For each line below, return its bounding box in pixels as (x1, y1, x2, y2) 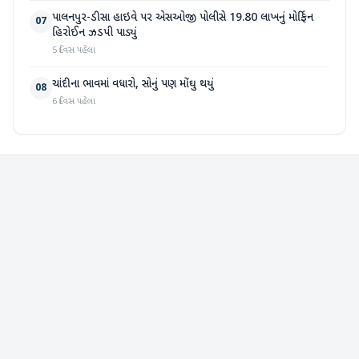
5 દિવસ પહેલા (52, 45, 95, 57)
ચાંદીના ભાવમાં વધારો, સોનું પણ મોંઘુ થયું (52, 77, 214, 93)
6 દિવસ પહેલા (52, 96, 95, 108)
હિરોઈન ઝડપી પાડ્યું (52, 26, 137, 42)
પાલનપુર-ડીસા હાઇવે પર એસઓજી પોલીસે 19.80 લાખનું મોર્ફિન (52, 10, 313, 26)
